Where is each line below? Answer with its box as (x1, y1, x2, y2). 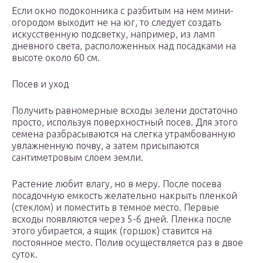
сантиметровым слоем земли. (12, 152, 143, 163)
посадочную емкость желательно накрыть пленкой (12, 190, 237, 201)
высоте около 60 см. (12, 52, 100, 63)
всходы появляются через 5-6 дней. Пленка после (12, 214, 231, 225)
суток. (12, 249, 38, 260)
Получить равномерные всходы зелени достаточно (12, 105, 238, 116)
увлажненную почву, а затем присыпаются (12, 140, 199, 151)
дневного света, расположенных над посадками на (12, 41, 236, 52)
